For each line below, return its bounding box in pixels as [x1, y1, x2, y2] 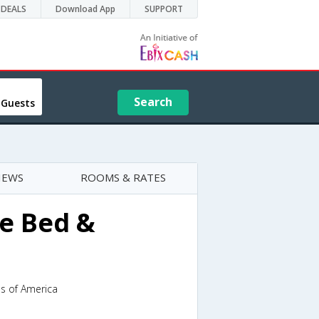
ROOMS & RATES [80, 170, 166, 184]
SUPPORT [145, 3, 183, 15]
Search [134, 94, 173, 110]
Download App [56, 3, 115, 15]
